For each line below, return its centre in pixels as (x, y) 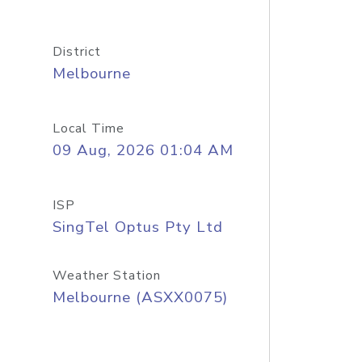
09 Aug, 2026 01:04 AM (143, 150)
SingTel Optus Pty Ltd (137, 227)
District (76, 52)
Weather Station (106, 276)
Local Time (88, 128)
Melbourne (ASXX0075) (140, 297)
